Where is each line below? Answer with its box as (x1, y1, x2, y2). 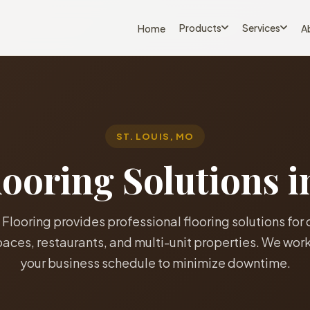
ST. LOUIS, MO (116, 131, 194, 142)
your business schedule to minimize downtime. (19, 255, 291, 271)
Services (242, 21, 280, 34)
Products (179, 21, 221, 34)
